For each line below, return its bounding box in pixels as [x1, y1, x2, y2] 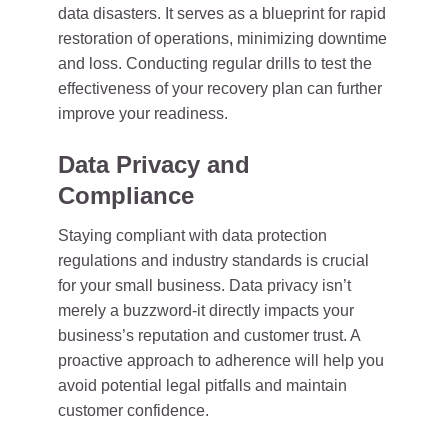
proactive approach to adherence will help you [58, 352, 384, 369]
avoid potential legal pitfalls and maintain [58, 377, 347, 394]
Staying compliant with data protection [58, 227, 327, 244]
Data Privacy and [58, 151, 250, 178]
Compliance [58, 182, 194, 209]
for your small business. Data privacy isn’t [58, 277, 351, 294]
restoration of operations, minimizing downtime [58, 30, 387, 47]
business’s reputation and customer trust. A [58, 327, 360, 344]
